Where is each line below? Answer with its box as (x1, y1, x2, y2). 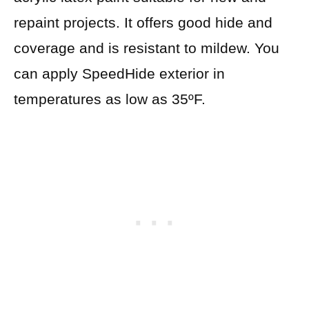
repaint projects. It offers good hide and (14, 14, 272, 30)
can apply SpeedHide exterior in (14, 65, 225, 81)
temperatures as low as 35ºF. (14, 90, 206, 107)
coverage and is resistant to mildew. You (14, 39, 279, 56)
